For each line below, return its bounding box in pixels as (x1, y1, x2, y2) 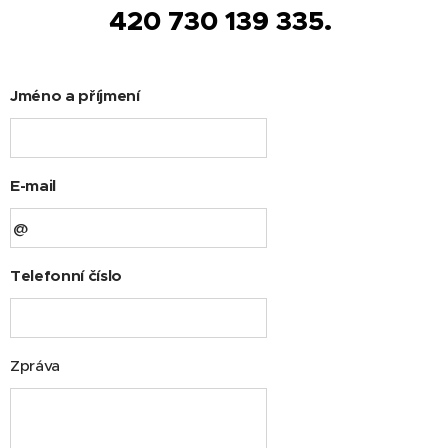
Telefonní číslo (10, 266, 123, 287)
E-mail (10, 176, 57, 197)
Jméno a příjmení (10, 86, 140, 107)
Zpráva (10, 356, 61, 376)
